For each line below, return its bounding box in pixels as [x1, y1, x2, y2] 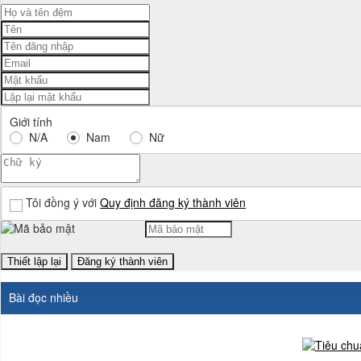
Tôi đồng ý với [26, 194, 100, 210]
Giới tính [10, 114, 52, 130]
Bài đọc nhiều [9, 288, 78, 305]
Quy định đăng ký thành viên [100, 194, 246, 210]
